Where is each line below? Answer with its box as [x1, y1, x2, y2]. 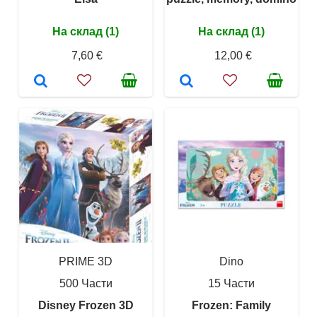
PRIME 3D [59, 255, 113, 267]
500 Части [59, 277, 113, 289]
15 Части [208, 277, 255, 289]
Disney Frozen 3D [38, 299, 134, 311]
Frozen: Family [192, 299, 271, 311]
